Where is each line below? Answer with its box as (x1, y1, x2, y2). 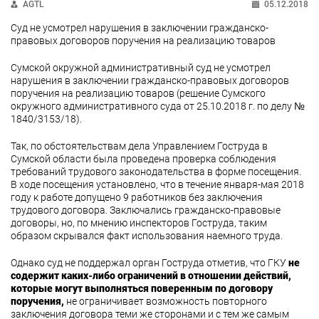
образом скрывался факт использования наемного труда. (11, 230, 283, 241)
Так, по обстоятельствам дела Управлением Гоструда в (11, 140, 268, 152)
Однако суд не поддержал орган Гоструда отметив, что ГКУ (11, 257, 288, 268)
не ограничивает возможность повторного (64, 296, 267, 307)
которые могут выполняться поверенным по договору (11, 283, 273, 294)
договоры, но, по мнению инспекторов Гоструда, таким (11, 217, 267, 229)
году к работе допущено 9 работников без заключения (11, 192, 263, 203)
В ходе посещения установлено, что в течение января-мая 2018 (11, 179, 304, 190)
